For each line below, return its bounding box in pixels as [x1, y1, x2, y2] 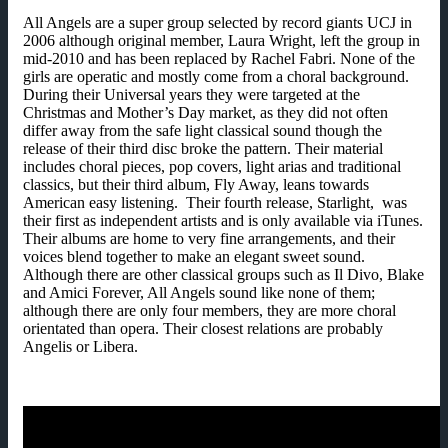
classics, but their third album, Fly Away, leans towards [23, 175, 369, 193]
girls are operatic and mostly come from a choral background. [23, 67, 409, 85]
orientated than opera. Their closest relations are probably [23, 319, 383, 337]
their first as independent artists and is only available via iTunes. [23, 211, 423, 229]
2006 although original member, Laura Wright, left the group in [23, 31, 420, 49]
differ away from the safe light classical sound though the [23, 121, 382, 139]
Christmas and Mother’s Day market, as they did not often [23, 103, 388, 121]
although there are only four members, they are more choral [23, 301, 396, 319]
